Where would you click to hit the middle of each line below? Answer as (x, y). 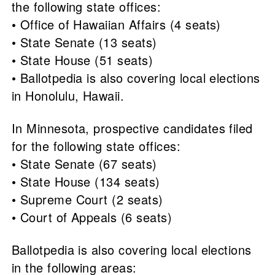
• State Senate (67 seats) (84, 164)
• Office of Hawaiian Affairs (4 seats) (116, 25)
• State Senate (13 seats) (84, 42)
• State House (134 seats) (86, 182)
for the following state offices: (96, 146)
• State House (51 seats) (82, 60)
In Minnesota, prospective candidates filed (132, 128)
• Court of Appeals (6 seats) (92, 217)
